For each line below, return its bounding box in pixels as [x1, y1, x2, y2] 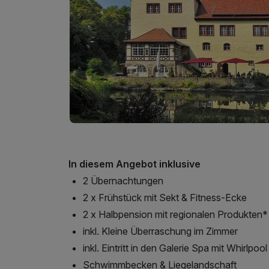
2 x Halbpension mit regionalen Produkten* [83, 208, 268, 220]
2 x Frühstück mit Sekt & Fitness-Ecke [83, 191, 247, 204]
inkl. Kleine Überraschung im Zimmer [83, 225, 238, 237]
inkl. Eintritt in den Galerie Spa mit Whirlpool [83, 241, 267, 254]
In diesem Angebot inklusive [68, 157, 201, 170]
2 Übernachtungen [83, 174, 163, 187]
